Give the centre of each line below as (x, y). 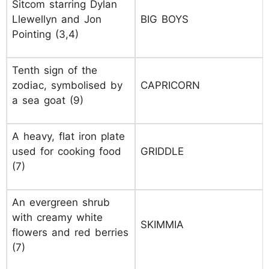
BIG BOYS (165, 19)
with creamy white (57, 217)
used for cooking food (67, 151)
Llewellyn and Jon (57, 19)
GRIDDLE (162, 151)
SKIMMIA (162, 225)
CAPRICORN (170, 85)
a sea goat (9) (48, 100)
